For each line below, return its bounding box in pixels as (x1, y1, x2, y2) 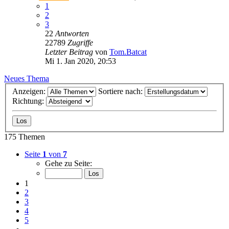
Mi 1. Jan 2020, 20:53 (45, 56, 116, 65)
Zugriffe (67, 38, 93, 47)
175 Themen (4, 132, 45, 142)
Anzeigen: (12, 87, 48, 96)
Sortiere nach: (98, 87, 145, 96)
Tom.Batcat (109, 47, 147, 56)
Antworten (55, 29, 89, 38)
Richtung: (12, 97, 46, 106)
